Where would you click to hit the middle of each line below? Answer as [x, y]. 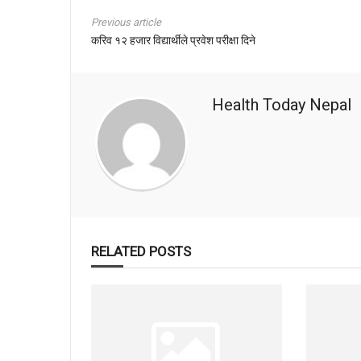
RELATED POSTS [141, 251]
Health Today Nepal [282, 104]
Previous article [126, 22]
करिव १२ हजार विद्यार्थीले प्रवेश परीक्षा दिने [173, 40]
